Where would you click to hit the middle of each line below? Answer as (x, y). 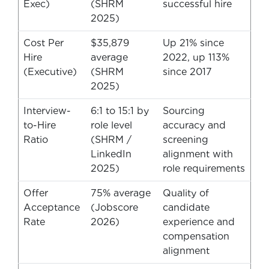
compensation (196, 236)
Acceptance (52, 207)
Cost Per (44, 43)
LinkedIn (111, 154)
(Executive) (50, 71)
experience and (199, 222)
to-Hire (40, 125)
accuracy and (194, 125)
